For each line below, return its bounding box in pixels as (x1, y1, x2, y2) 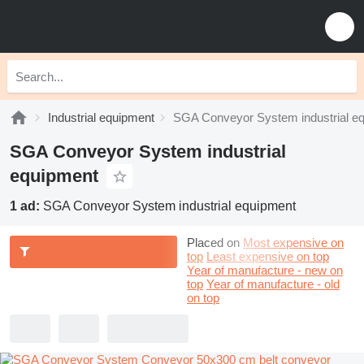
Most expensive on (243, 236, 344, 249)
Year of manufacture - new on (187, 263, 343, 277)
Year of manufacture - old (206, 277, 340, 291)
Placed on (187, 236, 240, 249)
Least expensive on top (206, 249, 329, 263)
